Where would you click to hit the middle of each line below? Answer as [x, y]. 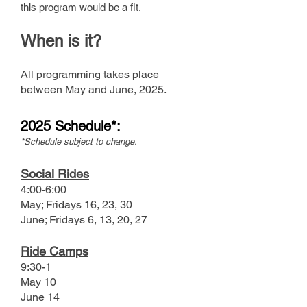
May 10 [38, 282]
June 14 [40, 297]
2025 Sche [53, 126]
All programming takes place [90, 74]
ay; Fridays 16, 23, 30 [81, 204]
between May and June [77, 89]
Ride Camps [54, 251]
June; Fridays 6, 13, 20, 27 [84, 219]
